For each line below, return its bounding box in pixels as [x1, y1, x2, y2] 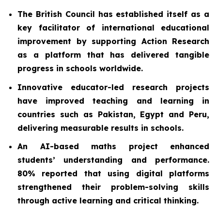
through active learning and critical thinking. [17, 196, 199, 206]
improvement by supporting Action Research [17, 36, 209, 46]
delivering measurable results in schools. [17, 123, 184, 133]
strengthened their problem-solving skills [17, 182, 209, 192]
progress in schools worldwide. [17, 63, 143, 73]
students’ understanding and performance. [17, 155, 209, 165]
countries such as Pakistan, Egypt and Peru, [17, 109, 209, 119]
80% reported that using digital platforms [17, 169, 209, 179]
